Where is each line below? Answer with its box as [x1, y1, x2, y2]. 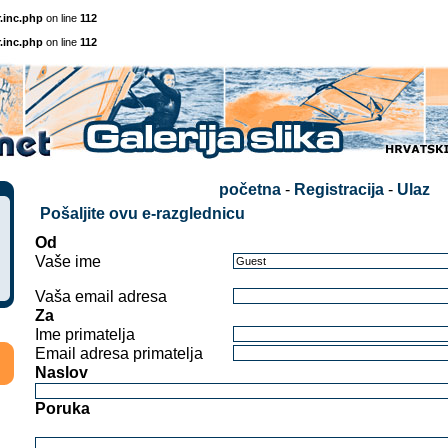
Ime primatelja [35, 326, 135, 343]
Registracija [293, 181, 384, 198]
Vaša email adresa [35, 288, 167, 305]
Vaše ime [35, 253, 101, 270]
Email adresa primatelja [35, 345, 203, 362]
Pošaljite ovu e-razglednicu [40, 205, 245, 222]
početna [218, 181, 281, 198]
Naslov [35, 364, 88, 381]
